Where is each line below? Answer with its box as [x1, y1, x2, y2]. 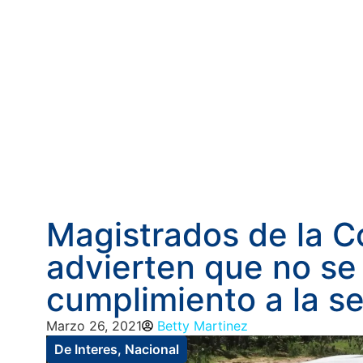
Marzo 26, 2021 [46, 317, 142, 334]
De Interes [54, 340, 117, 357]
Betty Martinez [157, 317, 248, 334]
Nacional [125, 340, 179, 357]
